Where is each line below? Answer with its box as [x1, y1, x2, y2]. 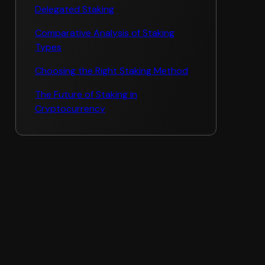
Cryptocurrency [35, 102, 105, 115]
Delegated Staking [35, 3, 114, 15]
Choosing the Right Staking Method [35, 64, 188, 77]
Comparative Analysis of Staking [35, 27, 174, 39]
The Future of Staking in [35, 88, 137, 101]
